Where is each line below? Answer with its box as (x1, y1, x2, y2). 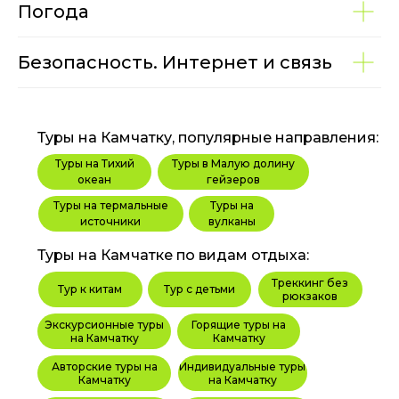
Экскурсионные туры (45, 317, 164, 331)
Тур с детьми (164, 282, 235, 297)
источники (80, 214, 141, 228)
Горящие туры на (191, 317, 286, 331)
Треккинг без (272, 275, 348, 289)
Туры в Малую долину (172, 156, 295, 170)
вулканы (208, 214, 256, 228)
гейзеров (207, 172, 260, 186)
